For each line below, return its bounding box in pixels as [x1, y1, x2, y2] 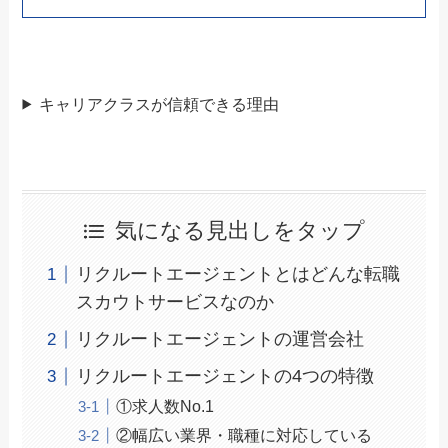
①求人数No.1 [116, 397, 215, 416]
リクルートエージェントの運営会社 [76, 329, 365, 350]
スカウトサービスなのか [76, 292, 275, 313]
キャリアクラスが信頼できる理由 [39, 94, 280, 113]
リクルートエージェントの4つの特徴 [76, 366, 375, 387]
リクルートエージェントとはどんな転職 [76, 264, 401, 285]
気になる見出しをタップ [115, 219, 366, 244]
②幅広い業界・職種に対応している [116, 426, 373, 445]
